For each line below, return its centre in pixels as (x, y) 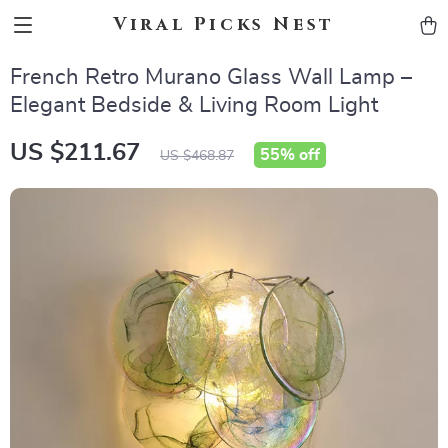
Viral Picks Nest (224, 24)
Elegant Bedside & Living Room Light (194, 105)
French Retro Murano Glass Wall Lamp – (211, 77)
